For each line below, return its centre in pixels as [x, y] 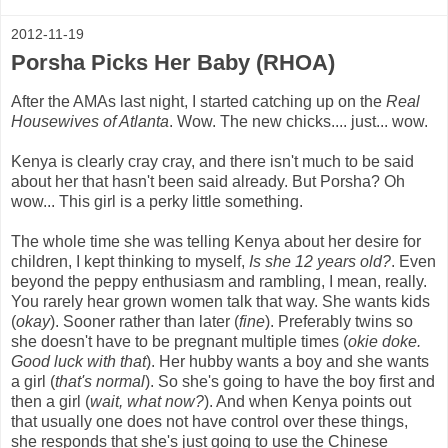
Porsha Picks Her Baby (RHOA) [173, 62]
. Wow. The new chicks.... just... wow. [298, 121]
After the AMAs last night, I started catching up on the [198, 101]
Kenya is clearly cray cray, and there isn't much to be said [212, 161]
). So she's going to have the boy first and [290, 381]
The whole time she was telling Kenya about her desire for [216, 241]
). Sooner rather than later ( [144, 321]
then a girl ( [50, 401]
